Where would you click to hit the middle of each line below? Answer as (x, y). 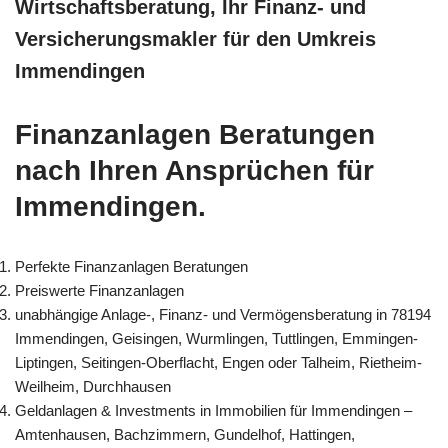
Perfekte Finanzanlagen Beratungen (131, 266)
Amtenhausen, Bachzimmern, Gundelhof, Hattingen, (185, 434)
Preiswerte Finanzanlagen (99, 290)
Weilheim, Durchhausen (93, 386)
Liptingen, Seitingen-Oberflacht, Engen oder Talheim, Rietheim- (218, 362)
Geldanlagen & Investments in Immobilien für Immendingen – (213, 410)
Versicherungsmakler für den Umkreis (195, 38)
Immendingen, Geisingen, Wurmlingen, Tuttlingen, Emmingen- (216, 338)
